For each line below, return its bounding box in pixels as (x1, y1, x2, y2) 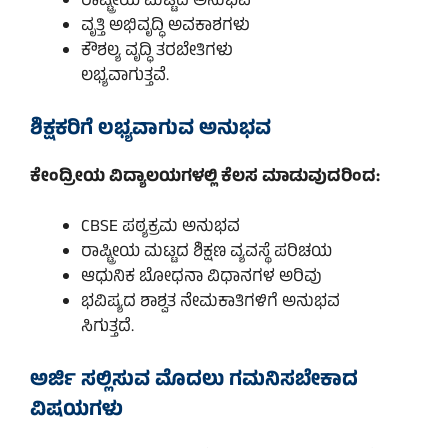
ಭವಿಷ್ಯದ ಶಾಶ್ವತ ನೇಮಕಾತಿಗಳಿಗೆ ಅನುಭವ (81, 289, 340, 318)
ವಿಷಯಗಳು (30, 394, 123, 428)
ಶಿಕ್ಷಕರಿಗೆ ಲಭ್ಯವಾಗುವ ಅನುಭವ (30, 113, 271, 147)
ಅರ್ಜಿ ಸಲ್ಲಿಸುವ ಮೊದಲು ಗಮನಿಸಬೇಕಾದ (30, 364, 358, 398)
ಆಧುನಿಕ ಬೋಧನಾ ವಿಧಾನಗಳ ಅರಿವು (81, 264, 322, 293)
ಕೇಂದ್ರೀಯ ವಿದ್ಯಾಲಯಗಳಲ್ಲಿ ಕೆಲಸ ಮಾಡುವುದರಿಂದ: (30, 163, 380, 192)
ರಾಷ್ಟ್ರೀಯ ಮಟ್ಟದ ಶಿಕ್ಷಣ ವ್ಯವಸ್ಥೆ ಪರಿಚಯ (81, 239, 332, 268)
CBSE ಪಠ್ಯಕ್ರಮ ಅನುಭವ (81, 214, 240, 243)
